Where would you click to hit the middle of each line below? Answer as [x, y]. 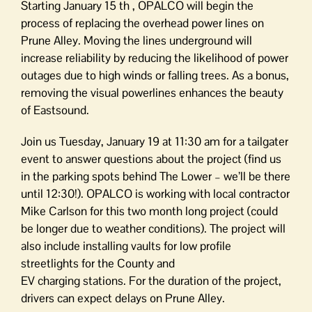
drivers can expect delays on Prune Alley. [123, 298]
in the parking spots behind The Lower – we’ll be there [156, 177]
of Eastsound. [55, 110]
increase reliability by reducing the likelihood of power [155, 58]
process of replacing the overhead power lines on [142, 23]
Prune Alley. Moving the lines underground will [136, 41]
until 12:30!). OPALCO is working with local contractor [155, 194]
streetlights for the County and [98, 264]
